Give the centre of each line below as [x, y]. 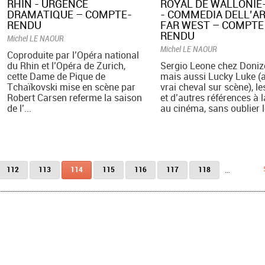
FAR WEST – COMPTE [212, 25]
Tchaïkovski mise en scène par [72, 87]
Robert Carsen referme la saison [75, 98]
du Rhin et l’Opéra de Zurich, [67, 66]
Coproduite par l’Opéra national [73, 55]
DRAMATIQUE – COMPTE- [70, 14]
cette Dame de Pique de [56, 77]
